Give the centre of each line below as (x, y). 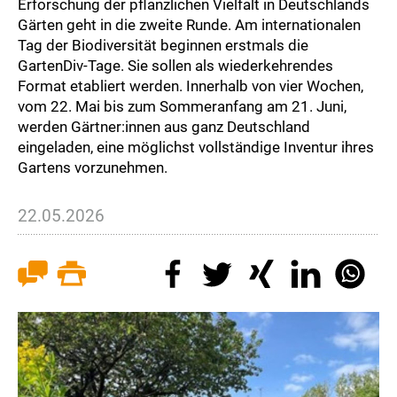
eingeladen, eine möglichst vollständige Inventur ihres (196, 148)
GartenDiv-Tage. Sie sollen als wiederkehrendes (175, 66)
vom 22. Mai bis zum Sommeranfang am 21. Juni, (182, 107)
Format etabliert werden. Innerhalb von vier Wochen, (191, 86)
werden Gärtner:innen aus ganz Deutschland (164, 127)
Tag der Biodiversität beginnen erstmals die (163, 46)
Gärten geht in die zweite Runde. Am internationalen (189, 25)
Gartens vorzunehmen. (93, 168)
